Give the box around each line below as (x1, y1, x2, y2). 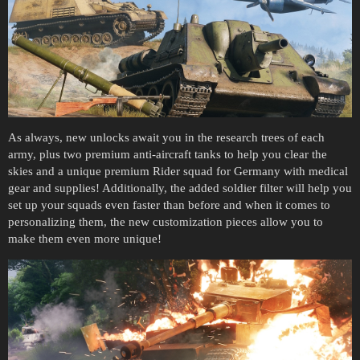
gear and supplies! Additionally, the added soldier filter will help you (8, 182, 352, 195)
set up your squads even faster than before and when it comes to (8, 198, 330, 212)
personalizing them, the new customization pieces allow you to (8, 215, 323, 229)
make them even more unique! (8, 232, 162, 246)
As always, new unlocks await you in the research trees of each (8, 131, 325, 145)
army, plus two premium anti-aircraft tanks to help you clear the (8, 148, 327, 162)
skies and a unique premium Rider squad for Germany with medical (8, 165, 348, 178)
